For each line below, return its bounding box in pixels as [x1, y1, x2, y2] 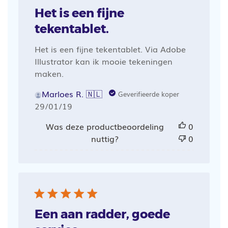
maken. [34, 67, 64, 79]
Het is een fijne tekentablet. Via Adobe [34, 42, 186, 55]
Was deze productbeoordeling [45, 120, 164, 132]
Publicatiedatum [52, 99, 117, 111]
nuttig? [91, 132, 119, 145]
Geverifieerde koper [118, 88, 179, 99]
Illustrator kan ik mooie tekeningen [34, 54, 173, 67]
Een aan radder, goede [34, 206, 170, 221]
